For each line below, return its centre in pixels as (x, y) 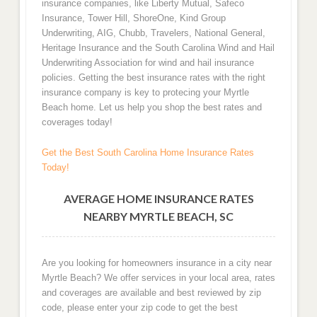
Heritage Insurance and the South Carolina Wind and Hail (158, 48)
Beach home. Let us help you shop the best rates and (151, 108)
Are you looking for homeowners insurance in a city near (156, 263)
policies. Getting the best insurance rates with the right (153, 78)
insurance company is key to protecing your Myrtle (145, 93)
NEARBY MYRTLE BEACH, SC (158, 217)
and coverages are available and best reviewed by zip (151, 292)
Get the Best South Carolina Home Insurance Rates (148, 152)
